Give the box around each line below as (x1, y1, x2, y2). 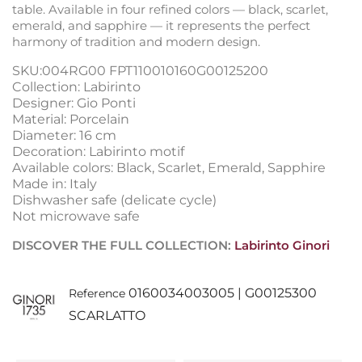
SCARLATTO (68, 307, 145, 323)
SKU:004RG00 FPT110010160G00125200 (12, 62, 268, 78)
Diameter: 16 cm (12, 127, 116, 143)
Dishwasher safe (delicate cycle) (12, 192, 217, 208)
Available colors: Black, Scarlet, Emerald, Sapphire (12, 159, 326, 175)
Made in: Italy (12, 175, 97, 192)
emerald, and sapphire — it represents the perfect (12, 17, 310, 33)
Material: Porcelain (12, 111, 129, 127)
